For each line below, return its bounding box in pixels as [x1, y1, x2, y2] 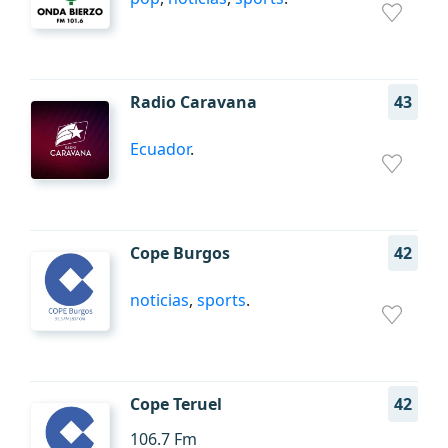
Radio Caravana [130, 91, 257, 113]
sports [197, 289, 246, 311]
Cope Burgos [130, 242, 230, 264]
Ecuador [130, 138, 190, 160]
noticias [130, 289, 189, 311]
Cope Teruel [130, 393, 222, 415]
